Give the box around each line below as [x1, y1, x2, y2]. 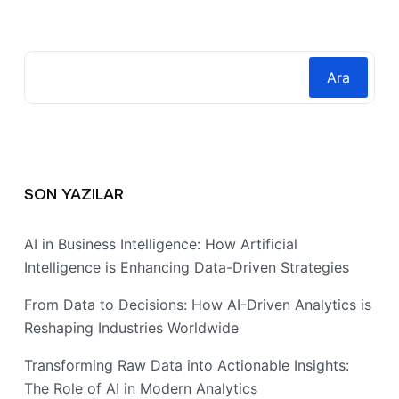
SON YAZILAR [24, 183, 124, 203]
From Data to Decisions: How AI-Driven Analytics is [24, 295, 371, 313]
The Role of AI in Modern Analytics [24, 379, 257, 397]
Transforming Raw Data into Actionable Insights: [24, 355, 349, 374]
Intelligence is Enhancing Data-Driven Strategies [24, 257, 349, 276]
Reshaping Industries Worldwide [24, 318, 239, 337]
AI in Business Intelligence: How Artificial [24, 234, 297, 253]
